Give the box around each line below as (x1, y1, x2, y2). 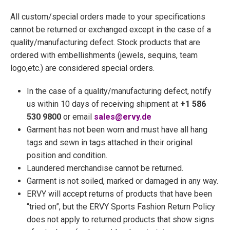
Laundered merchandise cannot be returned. (27, 163, 183, 173)
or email (61, 112, 94, 122)
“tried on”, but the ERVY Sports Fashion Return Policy (27, 202, 215, 212)
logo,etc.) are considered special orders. (10, 63, 157, 73)
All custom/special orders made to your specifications (10, 12, 205, 22)
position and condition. (27, 150, 107, 160)
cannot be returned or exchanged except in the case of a (10, 25, 211, 34)
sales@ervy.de (94, 112, 151, 122)
